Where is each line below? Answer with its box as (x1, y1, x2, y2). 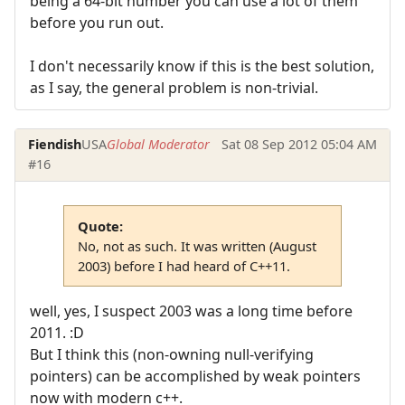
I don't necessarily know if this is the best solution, (30, 55, 374, 76)
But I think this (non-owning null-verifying (30, 344, 314, 365)
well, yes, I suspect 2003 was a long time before (30, 301, 353, 322)
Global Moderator (107, 136, 211, 154)
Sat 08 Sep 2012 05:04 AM (221, 136, 377, 154)
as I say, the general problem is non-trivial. (30, 77, 318, 98)
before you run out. (30, 12, 164, 33)
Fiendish (28, 136, 82, 154)
